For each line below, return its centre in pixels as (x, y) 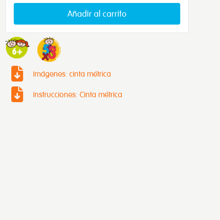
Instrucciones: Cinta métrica (77, 95)
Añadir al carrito (97, 14)
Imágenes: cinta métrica (72, 74)
